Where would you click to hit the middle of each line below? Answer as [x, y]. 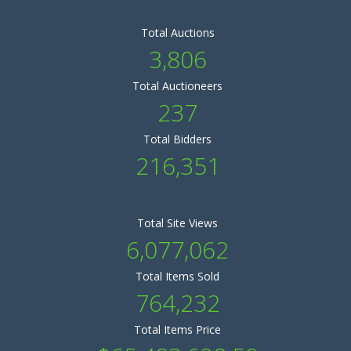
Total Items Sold [177, 276]
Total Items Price [177, 329]
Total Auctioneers [177, 86]
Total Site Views [177, 223]
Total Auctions [177, 33]
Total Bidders [177, 139]
